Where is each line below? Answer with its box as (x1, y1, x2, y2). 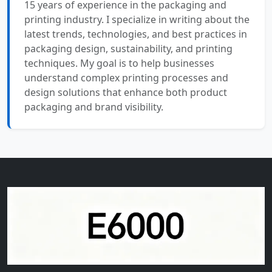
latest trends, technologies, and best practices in (24, 27, 247, 41)
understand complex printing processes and (24, 71, 228, 85)
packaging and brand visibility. (24, 100, 163, 114)
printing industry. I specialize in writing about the (24, 13, 250, 27)
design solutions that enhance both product (24, 86, 227, 100)
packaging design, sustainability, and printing (24, 42, 233, 56)
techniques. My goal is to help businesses (24, 56, 214, 70)
